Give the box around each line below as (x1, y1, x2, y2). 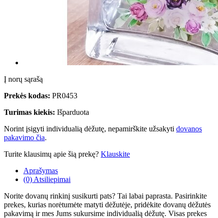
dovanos (176, 125, 202, 133)
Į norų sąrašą (4, 75, 43, 84)
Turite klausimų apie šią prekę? (4, 150, 101, 159)
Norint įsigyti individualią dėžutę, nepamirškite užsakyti (4, 125, 176, 133)
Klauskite (101, 150, 130, 159)
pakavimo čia (4, 133, 45, 142)
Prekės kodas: (4, 91, 50, 100)
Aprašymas (23, 166, 58, 175)
